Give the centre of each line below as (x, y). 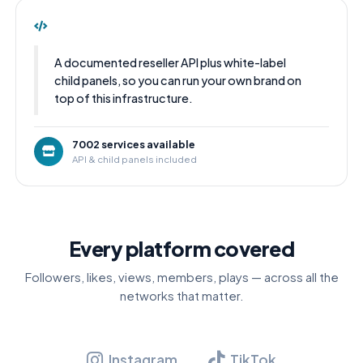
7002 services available (133, 144)
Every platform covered (181, 248)
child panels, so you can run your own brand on (178, 80)
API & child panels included (134, 159)
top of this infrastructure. (124, 98)
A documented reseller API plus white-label (171, 62)
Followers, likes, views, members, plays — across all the (181, 278)
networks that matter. (181, 296)
